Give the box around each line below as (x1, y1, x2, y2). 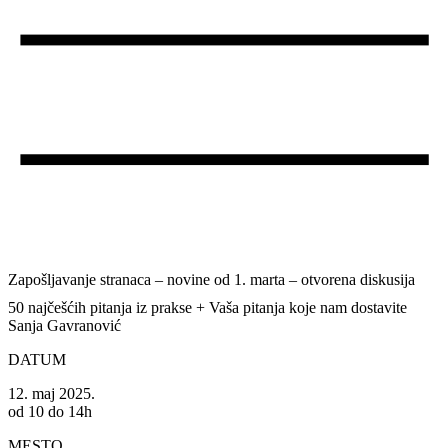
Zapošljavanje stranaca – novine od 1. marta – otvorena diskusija (8, 270, 415, 288)
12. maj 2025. (8, 385, 95, 403)
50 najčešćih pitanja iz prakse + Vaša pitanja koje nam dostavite (8, 299, 407, 317)
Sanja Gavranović (8, 317, 121, 335)
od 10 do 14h (8, 403, 92, 421)
